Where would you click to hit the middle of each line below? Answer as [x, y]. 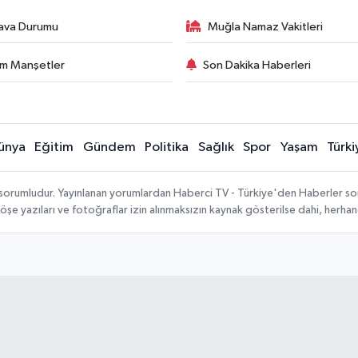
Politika [167, 147]
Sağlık [216, 147]
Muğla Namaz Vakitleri [265, 26]
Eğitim [54, 147]
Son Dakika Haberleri [257, 66]
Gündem [109, 147]
